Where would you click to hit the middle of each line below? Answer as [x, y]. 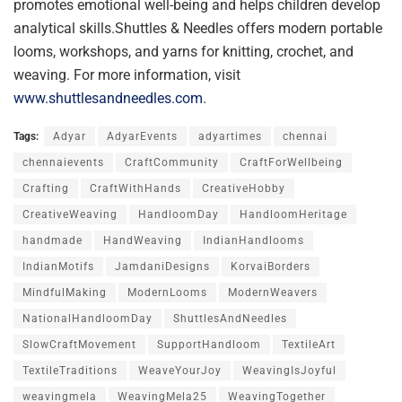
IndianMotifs [58, 267]
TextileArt [309, 345]
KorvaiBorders [271, 267]
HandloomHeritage [293, 215]
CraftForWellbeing [291, 163]
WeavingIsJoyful [289, 371]
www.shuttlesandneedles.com [108, 99]
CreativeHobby [244, 189]
